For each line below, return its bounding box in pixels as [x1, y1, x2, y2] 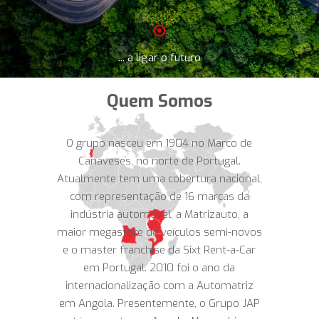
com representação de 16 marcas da [69, 189, 249, 204]
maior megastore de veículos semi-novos [56, 224, 262, 239]
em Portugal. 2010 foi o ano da [83, 260, 236, 275]
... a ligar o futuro [118, 51, 201, 65]
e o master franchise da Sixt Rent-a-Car [63, 242, 256, 257]
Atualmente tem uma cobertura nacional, [56, 171, 262, 186]
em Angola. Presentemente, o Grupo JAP [58, 296, 260, 310]
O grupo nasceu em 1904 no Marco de [66, 135, 253, 150]
